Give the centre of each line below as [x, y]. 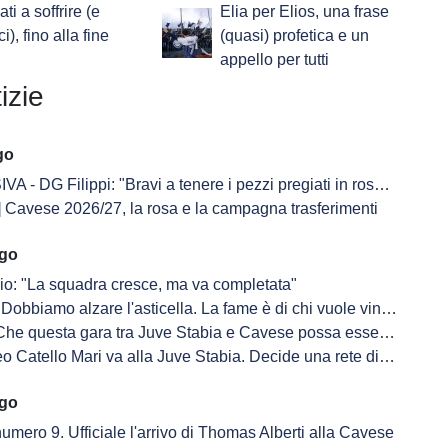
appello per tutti [274, 60]
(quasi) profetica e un [294, 36]
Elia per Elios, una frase [304, 12]
